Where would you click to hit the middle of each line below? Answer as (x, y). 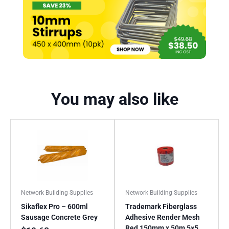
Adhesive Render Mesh (163, 217)
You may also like (114, 99)
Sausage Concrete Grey (59, 217)
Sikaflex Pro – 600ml (54, 207)
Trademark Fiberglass (161, 207)
